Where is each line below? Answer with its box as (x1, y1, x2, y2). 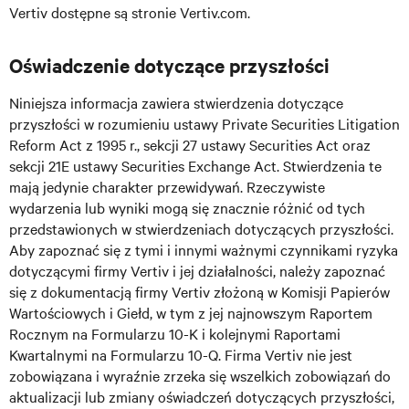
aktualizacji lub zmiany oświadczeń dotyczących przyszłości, (9, 386, 394, 406)
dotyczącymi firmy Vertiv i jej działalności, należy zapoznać (9, 260, 385, 280)
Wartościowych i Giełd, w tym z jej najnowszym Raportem (9, 302, 372, 322)
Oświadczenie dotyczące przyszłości (9, 52, 330, 78)
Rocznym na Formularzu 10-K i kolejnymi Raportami (9, 323, 341, 343)
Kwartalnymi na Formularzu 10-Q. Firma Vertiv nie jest (9, 344, 352, 364)
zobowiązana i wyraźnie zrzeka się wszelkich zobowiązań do (9, 365, 391, 385)
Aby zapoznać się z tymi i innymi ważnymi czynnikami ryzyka (9, 239, 398, 259)
